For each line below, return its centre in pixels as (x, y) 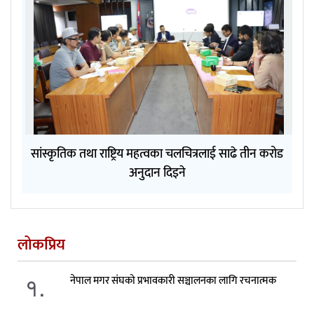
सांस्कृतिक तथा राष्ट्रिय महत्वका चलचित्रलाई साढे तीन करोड (157, 154)
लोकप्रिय (41, 245)
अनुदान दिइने (157, 173)
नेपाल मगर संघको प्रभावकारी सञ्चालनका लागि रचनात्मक (173, 280)
